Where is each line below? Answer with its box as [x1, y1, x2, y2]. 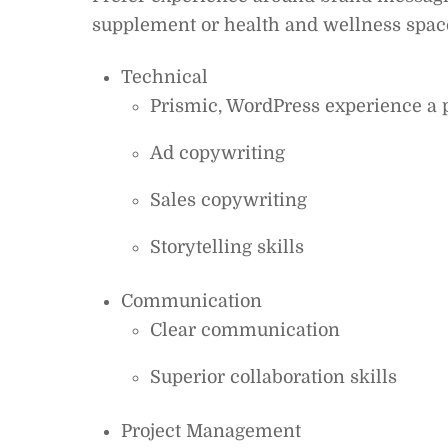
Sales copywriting [149, 190, 307, 211]
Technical [120, 67, 208, 88]
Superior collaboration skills [149, 367, 397, 388]
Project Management [120, 421, 301, 442]
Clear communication [149, 320, 340, 341]
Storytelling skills [149, 237, 304, 258]
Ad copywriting [149, 143, 285, 164]
